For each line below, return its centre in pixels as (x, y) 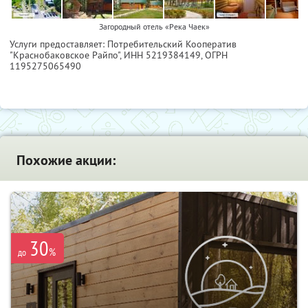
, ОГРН (214, 55)
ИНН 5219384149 (162, 55)
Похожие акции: (66, 160)
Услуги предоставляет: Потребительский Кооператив (123, 44)
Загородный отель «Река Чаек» (154, 26)
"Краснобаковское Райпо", (67, 55)
